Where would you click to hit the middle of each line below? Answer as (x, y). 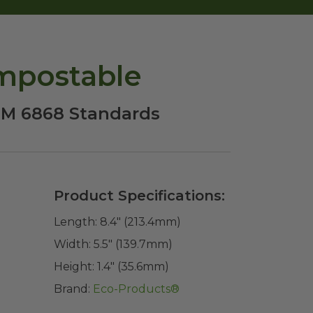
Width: (72, 244)
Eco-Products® (136, 289)
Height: (74, 267)
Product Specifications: (139, 196)
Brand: (72, 289)
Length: (75, 222)
